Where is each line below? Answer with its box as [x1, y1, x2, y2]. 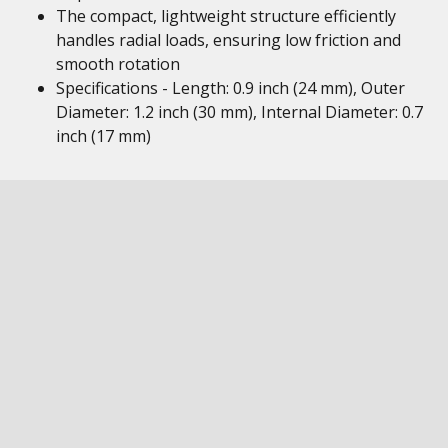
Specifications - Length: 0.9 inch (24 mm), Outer [56, 77, 405, 99]
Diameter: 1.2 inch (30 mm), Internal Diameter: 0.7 [56, 101, 423, 123]
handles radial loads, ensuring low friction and [56, 29, 401, 51]
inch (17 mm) [56, 125, 151, 147]
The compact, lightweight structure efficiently [56, 5, 396, 27]
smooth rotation [56, 53, 180, 75]
